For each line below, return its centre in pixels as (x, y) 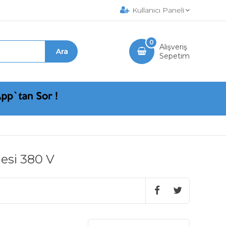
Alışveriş (173, 47)
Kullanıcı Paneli (158, 10)
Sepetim (175, 56)
